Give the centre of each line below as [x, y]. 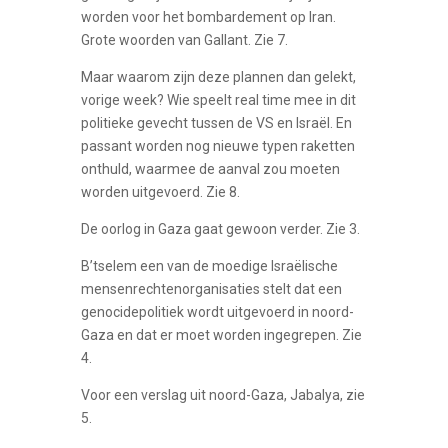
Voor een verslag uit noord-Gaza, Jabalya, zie [222, 394]
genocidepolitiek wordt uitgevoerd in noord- [217, 311]
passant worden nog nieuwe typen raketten [217, 145]
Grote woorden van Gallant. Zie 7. [184, 39]
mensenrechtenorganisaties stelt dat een [211, 288]
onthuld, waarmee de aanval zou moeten [210, 168]
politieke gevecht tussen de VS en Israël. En [216, 122]
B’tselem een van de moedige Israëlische [209, 265]
